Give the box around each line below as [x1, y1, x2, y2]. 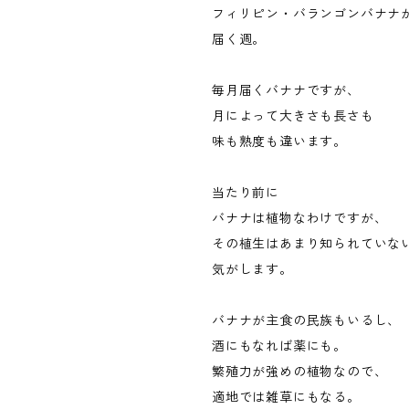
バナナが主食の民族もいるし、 [212, 312, 402, 329]
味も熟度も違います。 [212, 133, 347, 150]
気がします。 [212, 261, 293, 278]
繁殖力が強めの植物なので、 [212, 363, 388, 380]
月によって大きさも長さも [212, 108, 374, 124]
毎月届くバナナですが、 [212, 82, 361, 99]
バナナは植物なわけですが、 [212, 210, 388, 226]
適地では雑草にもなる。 [212, 389, 361, 405]
